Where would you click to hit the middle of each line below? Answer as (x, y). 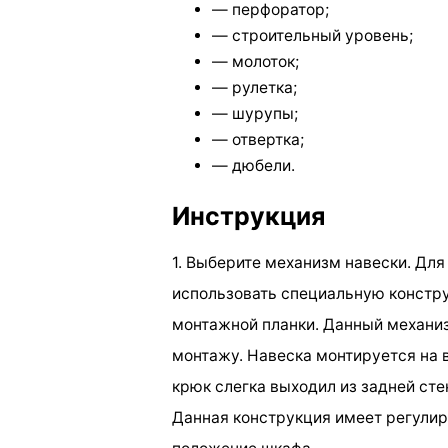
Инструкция (248, 215)
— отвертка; (258, 140)
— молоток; (255, 62)
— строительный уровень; (312, 36)
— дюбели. (253, 166)
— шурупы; (255, 114)
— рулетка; (254, 88)
